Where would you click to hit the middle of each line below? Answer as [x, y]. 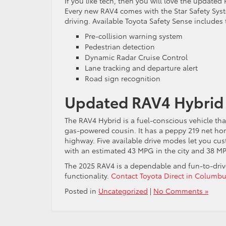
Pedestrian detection [120, 46]
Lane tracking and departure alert [141, 67]
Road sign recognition [123, 78]
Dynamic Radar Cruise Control [136, 57]
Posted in [81, 190]
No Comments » [181, 190]
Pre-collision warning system [134, 36]
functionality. [88, 175]
